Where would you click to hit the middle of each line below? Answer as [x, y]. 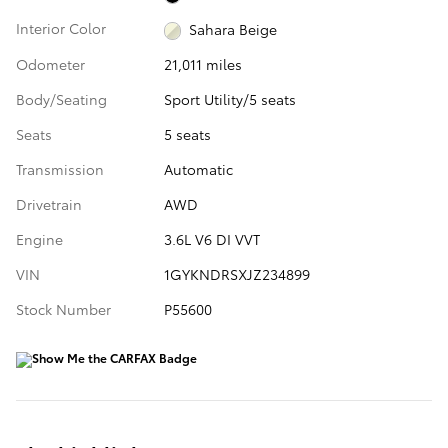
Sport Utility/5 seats [229, 98]
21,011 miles [202, 63]
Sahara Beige [233, 28]
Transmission [60, 168]
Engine [39, 238]
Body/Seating [61, 98]
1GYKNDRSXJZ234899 [236, 273]
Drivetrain [49, 203]
